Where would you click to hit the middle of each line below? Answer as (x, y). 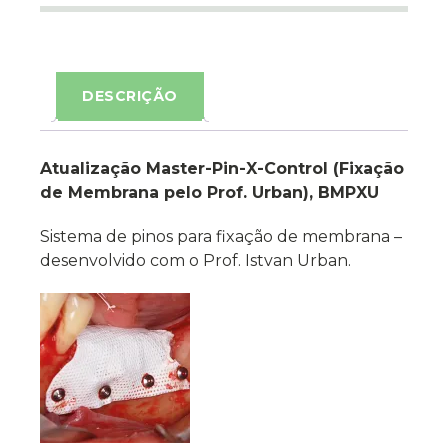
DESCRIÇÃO (130, 96)
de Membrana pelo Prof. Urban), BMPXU (209, 193)
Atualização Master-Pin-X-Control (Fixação (222, 169)
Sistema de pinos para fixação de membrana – (221, 237)
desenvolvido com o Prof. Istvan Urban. (195, 261)
